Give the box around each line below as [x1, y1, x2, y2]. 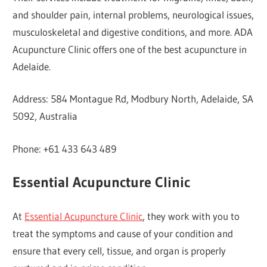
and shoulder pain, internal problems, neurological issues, [13, 8, 254, 21]
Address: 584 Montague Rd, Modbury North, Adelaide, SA [13, 92, 254, 105]
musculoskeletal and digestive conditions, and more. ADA [13, 25, 253, 38]
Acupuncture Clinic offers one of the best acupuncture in [13, 42, 247, 55]
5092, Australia [13, 110, 78, 123]
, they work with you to [142, 209, 240, 222]
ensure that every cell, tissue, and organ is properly [13, 244, 226, 257]
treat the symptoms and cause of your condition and [13, 226, 234, 240]
